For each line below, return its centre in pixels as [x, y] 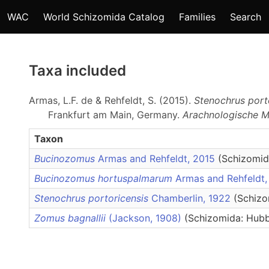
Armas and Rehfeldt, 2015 [156, 159]
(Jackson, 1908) [145, 218]
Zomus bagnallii [70, 218]
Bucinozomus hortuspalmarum [103, 178]
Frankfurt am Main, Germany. [115, 115]
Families [197, 17]
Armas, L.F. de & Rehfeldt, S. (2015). [111, 100]
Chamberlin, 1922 [191, 198]
